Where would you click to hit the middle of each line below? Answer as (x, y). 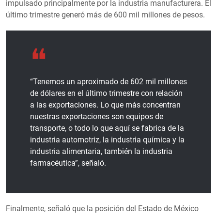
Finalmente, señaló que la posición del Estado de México (102, 208)
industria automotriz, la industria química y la (107, 139)
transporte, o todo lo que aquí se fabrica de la (107, 128)
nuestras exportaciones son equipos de (97, 116)
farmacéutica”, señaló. (68, 163)
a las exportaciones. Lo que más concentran (105, 105)
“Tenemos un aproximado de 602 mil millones (108, 81)
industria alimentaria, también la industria (101, 151)
